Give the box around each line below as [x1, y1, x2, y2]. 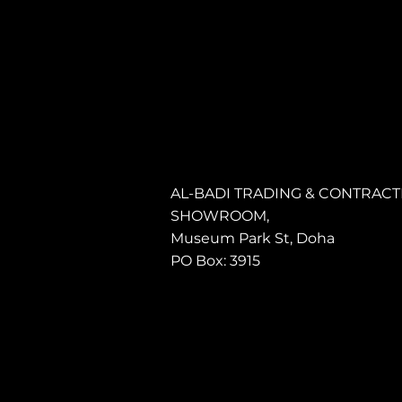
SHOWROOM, [170, 207, 269, 224]
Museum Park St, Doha [170, 230, 335, 247]
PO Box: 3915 [170, 252, 260, 269]
